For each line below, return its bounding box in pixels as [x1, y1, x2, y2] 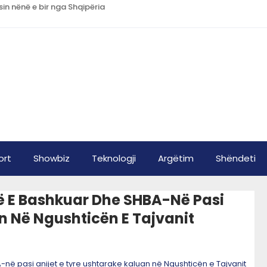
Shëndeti [216, 152, 256, 164]
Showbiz [33, 152, 70, 164]
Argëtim [158, 152, 194, 164]
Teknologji [92, 152, 136, 164]
